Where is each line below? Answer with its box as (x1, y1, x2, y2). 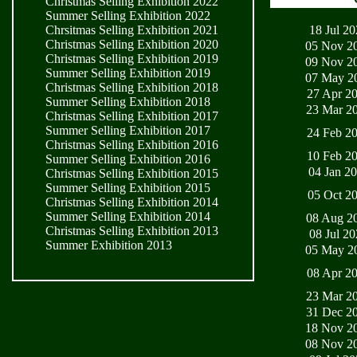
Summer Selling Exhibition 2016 (45, 152, 210, 166)
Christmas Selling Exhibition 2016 (45, 138, 218, 151)
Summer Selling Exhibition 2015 (45, 181, 210, 194)
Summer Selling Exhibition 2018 (45, 95, 210, 108)
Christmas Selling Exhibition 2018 (45, 80, 218, 94)
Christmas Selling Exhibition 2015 (45, 167, 218, 180)
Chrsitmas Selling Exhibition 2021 (45, 23, 218, 37)
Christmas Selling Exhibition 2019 (45, 52, 218, 65)
